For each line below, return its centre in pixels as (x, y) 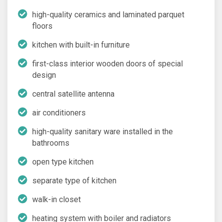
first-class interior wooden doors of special (108, 63)
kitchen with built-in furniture (81, 45)
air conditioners (59, 112)
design (44, 75)
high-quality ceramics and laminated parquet (108, 14)
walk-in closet (56, 199)
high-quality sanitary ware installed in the (103, 131)
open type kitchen (63, 162)
